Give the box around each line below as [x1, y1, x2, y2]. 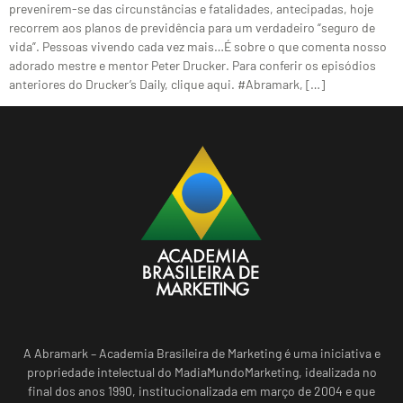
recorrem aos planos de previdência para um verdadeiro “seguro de [9, 20, 375, 35]
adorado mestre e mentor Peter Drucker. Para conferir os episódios [9, 58, 376, 73]
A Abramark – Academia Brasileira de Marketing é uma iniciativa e [22, 345, 381, 361]
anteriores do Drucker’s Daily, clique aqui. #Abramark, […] [9, 76, 325, 92]
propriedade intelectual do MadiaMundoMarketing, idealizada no [26, 363, 377, 380]
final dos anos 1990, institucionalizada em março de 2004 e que [28, 382, 375, 399]
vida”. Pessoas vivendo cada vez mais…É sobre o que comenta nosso [9, 39, 387, 54]
